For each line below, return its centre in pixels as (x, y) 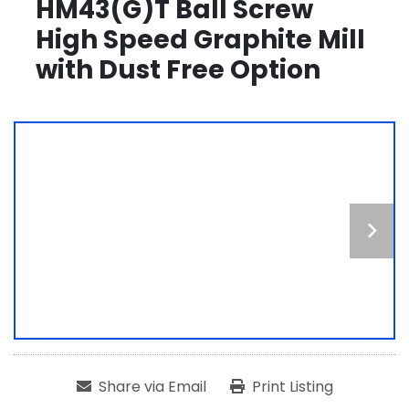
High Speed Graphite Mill (200, 40)
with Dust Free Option (178, 70)
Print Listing (292, 387)
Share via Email (152, 387)
